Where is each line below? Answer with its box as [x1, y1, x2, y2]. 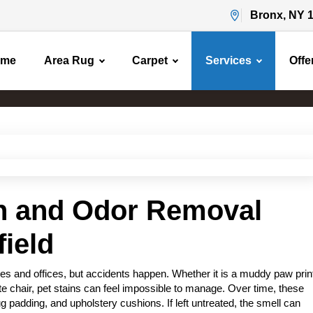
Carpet [132, 54, 168, 66]
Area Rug [44, 54, 94, 66]
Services [205, 54, 252, 66]
